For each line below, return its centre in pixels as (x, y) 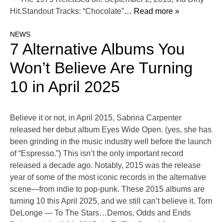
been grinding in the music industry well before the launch (111, 142)
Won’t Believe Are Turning (101, 68)
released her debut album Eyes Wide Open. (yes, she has (111, 130)
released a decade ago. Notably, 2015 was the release (105, 166)
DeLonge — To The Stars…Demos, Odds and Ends (100, 213)
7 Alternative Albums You (97, 49)
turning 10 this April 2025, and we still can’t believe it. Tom (111, 201)
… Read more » (152, 11)
